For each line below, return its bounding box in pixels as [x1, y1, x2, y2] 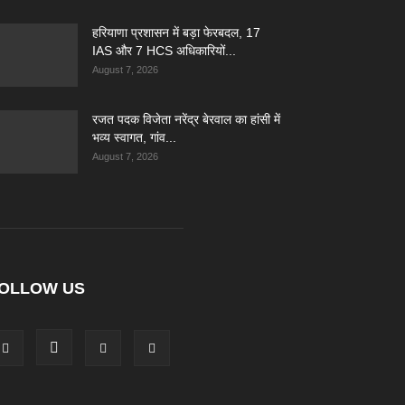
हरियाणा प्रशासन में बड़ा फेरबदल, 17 [92, 25, 260, 40]
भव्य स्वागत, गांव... [92, 130, 176, 145]
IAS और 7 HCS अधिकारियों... [92, 43, 236, 58]
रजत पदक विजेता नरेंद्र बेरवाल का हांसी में [92, 112, 280, 127]
